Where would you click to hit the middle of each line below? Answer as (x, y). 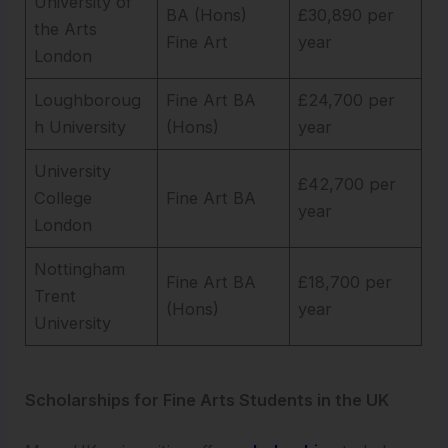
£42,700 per (347, 183)
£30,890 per (346, 14)
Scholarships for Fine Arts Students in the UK (207, 399)
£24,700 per (347, 99)
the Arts (66, 28)
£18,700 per (345, 281)
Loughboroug (88, 99)
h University (80, 126)
